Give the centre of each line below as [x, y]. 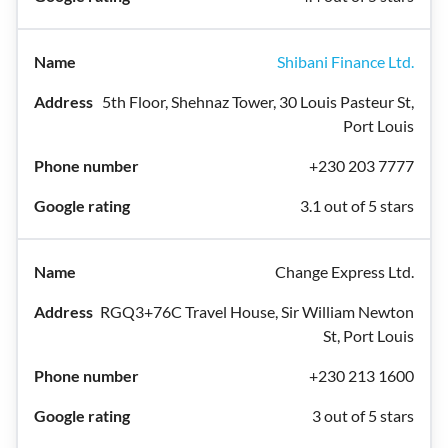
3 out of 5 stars [363, 415]
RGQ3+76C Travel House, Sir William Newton [257, 311]
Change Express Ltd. [344, 271]
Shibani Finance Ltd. [345, 61]
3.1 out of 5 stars [357, 205]
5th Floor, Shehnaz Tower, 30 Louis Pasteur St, [258, 101]
